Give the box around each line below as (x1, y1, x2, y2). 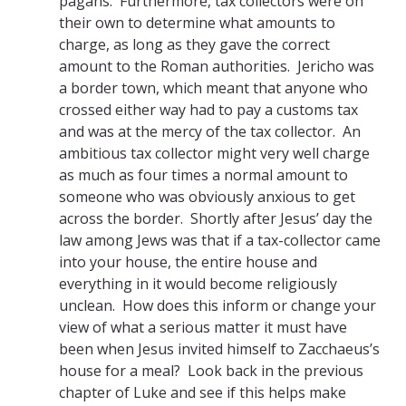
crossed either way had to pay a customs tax (59, 100, 358, 121)
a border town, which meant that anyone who (59, 78, 368, 99)
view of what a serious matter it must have (59, 317, 347, 338)
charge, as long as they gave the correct (59, 34, 330, 55)
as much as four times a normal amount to (59, 165, 348, 186)
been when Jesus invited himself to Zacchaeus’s (59, 339, 380, 360)
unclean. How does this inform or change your (59, 295, 376, 316)
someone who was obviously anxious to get (59, 187, 355, 208)
